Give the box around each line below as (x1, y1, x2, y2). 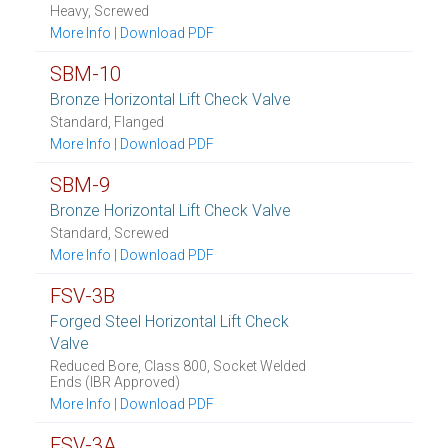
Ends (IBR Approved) (50, 374, 180, 390)
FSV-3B (50, 284, 115, 308)
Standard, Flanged (50, 114, 164, 130)
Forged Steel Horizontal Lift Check (50, 312, 289, 331)
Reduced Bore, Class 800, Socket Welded (50, 358, 306, 374)
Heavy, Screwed (50, 3, 149, 19)
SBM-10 (50, 62, 121, 86)
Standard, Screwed (50, 225, 169, 241)
